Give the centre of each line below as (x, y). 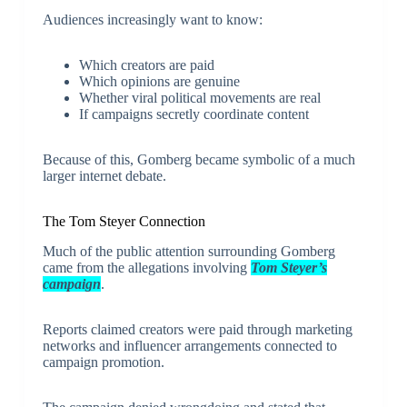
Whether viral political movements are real (199, 98)
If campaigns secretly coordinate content (194, 114)
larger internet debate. (104, 176)
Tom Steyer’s (288, 268)
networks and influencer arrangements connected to (189, 346)
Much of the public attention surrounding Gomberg (189, 252)
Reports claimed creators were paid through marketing (197, 330)
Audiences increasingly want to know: (152, 20)
